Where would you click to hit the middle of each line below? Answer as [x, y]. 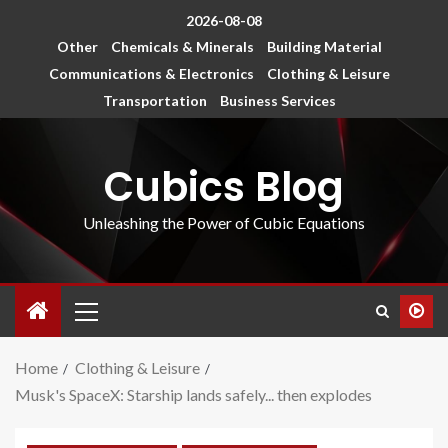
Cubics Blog [224, 187]
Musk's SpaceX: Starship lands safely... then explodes [193, 395]
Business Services [277, 101]
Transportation [154, 101]
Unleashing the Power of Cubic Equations [224, 223]
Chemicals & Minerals [182, 47]
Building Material [324, 47]
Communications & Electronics [151, 74]
